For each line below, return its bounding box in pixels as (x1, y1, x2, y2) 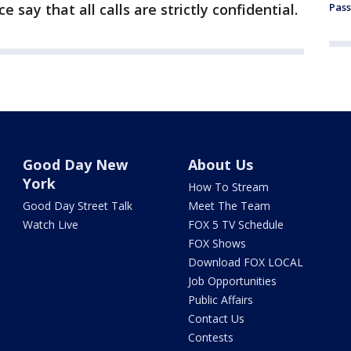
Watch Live (23, 217, 79, 232)
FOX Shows (187, 236, 246, 251)
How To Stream (187, 179, 269, 194)
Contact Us (187, 311, 244, 326)
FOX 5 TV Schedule (187, 217, 284, 232)
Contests (187, 330, 233, 345)
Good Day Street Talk (23, 198, 133, 213)
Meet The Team (187, 198, 270, 213)
